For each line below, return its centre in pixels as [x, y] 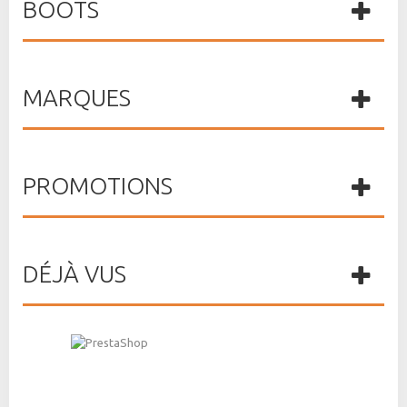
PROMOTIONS [98, 185]
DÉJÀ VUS [74, 273]
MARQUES [77, 97]
